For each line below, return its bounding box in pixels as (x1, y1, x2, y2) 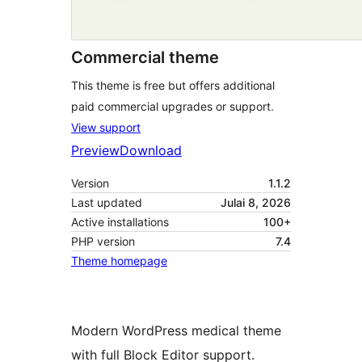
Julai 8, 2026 (221, 196, 291, 210)
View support (71, 120, 141, 135)
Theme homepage (71, 254, 167, 268)
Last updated (71, 196, 142, 210)
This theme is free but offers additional (71, 78, 275, 93)
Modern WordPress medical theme (71, 322, 281, 339)
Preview (71, 142, 120, 159)
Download (120, 142, 182, 159)
